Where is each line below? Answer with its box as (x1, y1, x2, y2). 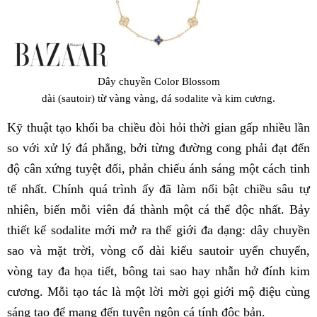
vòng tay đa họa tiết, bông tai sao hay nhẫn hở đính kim (7, 264, 310, 279)
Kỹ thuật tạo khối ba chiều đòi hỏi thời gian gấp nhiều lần (7, 120, 310, 135)
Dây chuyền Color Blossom (97, 75, 220, 88)
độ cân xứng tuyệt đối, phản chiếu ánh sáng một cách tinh (7, 161, 310, 176)
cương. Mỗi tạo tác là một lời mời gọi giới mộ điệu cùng (7, 284, 310, 299)
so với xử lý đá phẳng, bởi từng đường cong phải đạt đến (7, 141, 310, 156)
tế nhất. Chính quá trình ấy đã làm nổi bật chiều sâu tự (7, 182, 310, 197)
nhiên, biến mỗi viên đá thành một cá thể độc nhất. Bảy (7, 202, 310, 217)
